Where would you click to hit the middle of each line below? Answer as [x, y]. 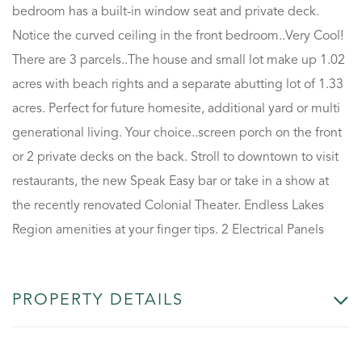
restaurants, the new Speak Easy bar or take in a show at [170, 181]
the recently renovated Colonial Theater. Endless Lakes [168, 206]
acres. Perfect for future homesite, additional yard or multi [176, 109]
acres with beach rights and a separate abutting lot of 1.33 [178, 84]
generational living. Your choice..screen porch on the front [177, 133]
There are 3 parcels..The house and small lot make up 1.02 [179, 60]
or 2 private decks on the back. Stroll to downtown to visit [175, 157]
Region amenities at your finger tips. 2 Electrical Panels [168, 230]
